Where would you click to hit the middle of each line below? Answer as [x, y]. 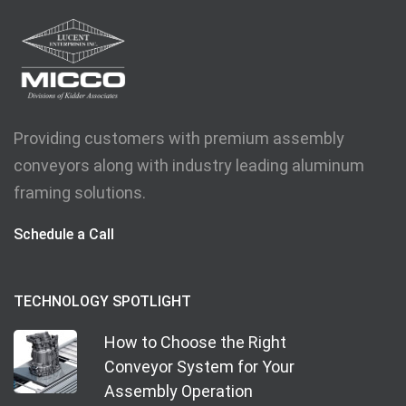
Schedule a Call [64, 235]
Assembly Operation [179, 391]
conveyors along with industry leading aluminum [189, 166]
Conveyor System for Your [199, 367]
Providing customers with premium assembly [179, 139]
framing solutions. [80, 193]
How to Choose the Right [195, 343]
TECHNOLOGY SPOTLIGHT [102, 302]
